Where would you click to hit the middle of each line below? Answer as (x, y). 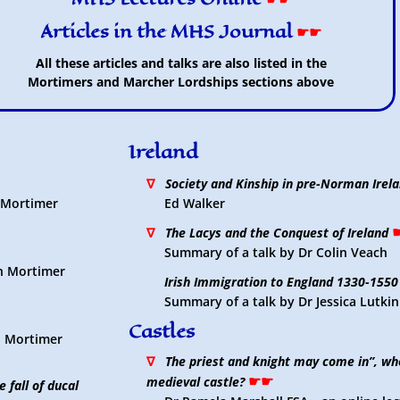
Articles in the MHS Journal (167, 32)
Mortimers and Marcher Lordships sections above (181, 82)
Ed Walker (194, 203)
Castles (161, 331)
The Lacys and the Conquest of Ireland (276, 233)
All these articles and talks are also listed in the (181, 63)
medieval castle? (195, 382)
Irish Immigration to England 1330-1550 (281, 282)
